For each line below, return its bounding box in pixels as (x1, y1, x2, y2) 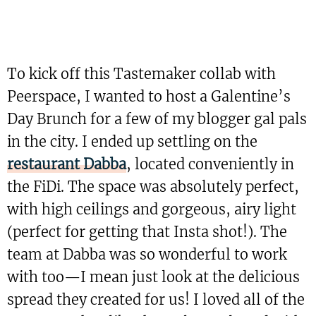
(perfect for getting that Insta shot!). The (7, 223, 287, 241)
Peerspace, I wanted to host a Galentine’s (7, 87, 291, 106)
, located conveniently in (126, 155, 294, 174)
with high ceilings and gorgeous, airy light (7, 200, 296, 219)
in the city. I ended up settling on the (7, 133, 257, 151)
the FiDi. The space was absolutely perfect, (7, 178, 299, 196)
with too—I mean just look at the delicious (7, 268, 300, 286)
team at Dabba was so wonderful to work (7, 245, 287, 264)
